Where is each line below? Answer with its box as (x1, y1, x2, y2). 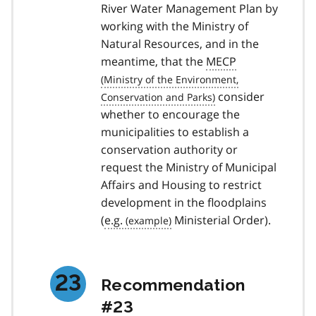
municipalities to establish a (101, 123, 249, 140)
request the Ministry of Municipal (101, 159, 276, 175)
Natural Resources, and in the (101, 35, 259, 51)
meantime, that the (101, 53, 206, 69)
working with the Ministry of (101, 18, 248, 34)
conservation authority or (101, 141, 238, 157)
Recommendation (101, 274, 245, 294)
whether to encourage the (101, 106, 240, 122)
